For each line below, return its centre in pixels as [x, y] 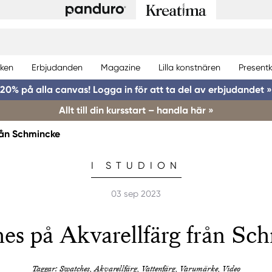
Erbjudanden [57, 67]
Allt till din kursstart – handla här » [136, 110]
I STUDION [136, 166]
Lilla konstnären [189, 67]
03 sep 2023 [136, 193]
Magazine [121, 67]
